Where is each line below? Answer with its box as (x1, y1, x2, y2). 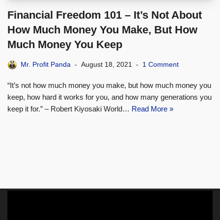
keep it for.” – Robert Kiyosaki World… (7, 105, 132, 113)
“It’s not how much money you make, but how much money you (7, 81, 211, 90)
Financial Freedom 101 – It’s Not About (7, 9, 202, 22)
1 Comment (142, 61, 179, 69)
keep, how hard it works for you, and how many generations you (7, 93, 212, 102)
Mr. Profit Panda (21, 61, 71, 69)
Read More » (132, 105, 173, 113)
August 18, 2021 (81, 61, 132, 69)
